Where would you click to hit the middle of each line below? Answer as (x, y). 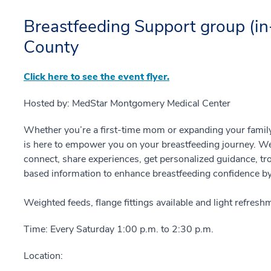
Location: (43, 256)
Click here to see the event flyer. (96, 77)
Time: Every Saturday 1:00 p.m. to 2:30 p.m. (119, 229)
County (51, 47)
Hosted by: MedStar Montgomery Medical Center (127, 103)
